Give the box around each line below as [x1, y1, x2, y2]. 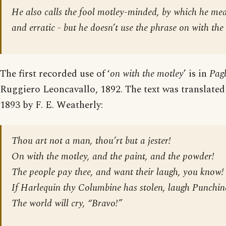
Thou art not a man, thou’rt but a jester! [12, 133, 171, 148]
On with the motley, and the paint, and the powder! [12, 149, 214, 164]
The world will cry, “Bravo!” [12, 196, 122, 211]
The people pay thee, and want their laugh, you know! [12, 164, 224, 180]
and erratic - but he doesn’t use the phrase [12, 20, 179, 35]
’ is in [184, 66, 209, 81]
